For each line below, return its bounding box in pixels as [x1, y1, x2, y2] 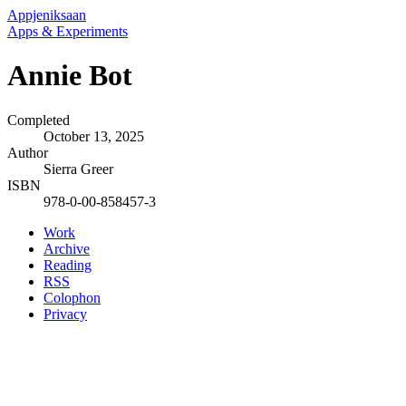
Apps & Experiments [7, 24, 128, 39]
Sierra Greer [43, 160, 113, 177]
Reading [43, 256, 92, 273]
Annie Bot [7, 59, 132, 92]
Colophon [43, 289, 101, 305]
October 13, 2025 [43, 128, 144, 144]
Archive [43, 240, 90, 256]
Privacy [43, 305, 87, 322]
